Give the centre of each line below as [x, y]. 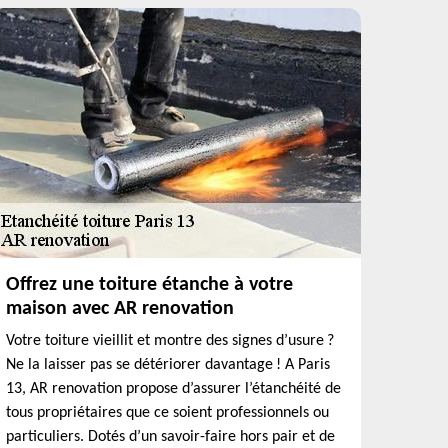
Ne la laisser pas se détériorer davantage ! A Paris [168, 365]
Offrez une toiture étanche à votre [149, 285]
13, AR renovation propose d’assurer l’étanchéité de [173, 389]
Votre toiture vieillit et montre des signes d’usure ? [170, 341]
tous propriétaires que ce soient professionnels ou [167, 413]
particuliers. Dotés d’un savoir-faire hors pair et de [170, 437]
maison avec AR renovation [120, 309]
